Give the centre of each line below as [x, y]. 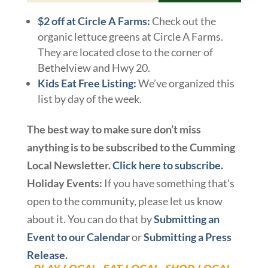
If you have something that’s [169, 183]
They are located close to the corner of [125, 52]
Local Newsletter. [69, 165]
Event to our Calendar [78, 237]
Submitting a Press [187, 237]
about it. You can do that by [90, 219]
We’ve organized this [186, 83]
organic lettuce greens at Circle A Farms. [130, 37]
